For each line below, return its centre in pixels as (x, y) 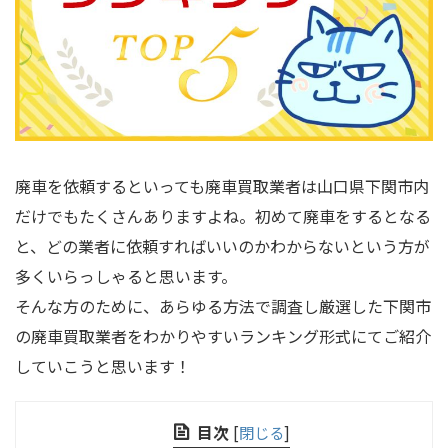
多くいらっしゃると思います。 (126, 276)
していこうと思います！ (103, 366)
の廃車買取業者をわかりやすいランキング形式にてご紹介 (223, 336)
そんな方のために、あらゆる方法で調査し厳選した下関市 (223, 306)
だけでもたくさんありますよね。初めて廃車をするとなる (223, 216)
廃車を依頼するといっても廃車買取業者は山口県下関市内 (222, 186)
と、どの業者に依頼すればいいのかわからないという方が (222, 246)
